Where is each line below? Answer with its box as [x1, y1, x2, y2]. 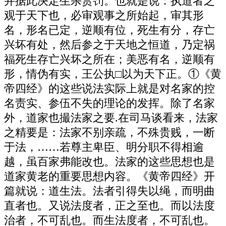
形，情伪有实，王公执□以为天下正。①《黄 [4, 68, 221, 80]
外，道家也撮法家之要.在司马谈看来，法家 [4, 111, 218, 124]
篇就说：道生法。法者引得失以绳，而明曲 [4, 185, 215, 197]
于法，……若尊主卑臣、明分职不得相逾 [4, 141, 204, 153]
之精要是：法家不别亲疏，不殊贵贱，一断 [4, 126, 215, 139]
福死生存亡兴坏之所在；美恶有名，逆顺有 [4, 53, 215, 66]
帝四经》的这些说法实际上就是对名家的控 [4, 82, 215, 95]
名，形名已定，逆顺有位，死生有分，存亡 [4, 24, 215, 36]
